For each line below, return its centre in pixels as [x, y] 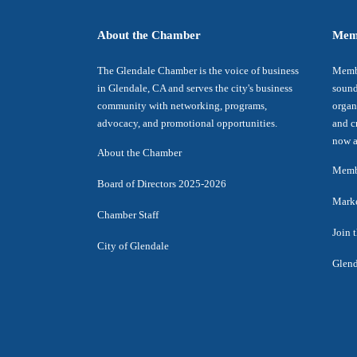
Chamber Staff [128, 215]
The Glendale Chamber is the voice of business [198, 71]
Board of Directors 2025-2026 [162, 184]
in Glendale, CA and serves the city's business [195, 88]
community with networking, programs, [182, 106]
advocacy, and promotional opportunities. [187, 123]
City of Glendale [133, 246]
